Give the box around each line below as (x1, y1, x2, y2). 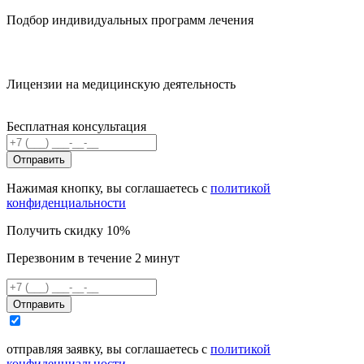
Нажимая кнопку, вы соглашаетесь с (6, 180, 210, 195)
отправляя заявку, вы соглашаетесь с (6, 341, 210, 356)
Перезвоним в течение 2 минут (6, 250, 180, 265)
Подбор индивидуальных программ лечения (6, 12, 253, 27)
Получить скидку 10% (6, 223, 130, 237)
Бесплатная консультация (6, 119, 146, 133)
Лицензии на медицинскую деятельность (6, 76, 236, 91)
